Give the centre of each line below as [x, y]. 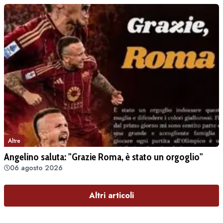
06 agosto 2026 [36, 167]
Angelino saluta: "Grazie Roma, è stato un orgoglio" [104, 157]
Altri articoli [111, 195]
